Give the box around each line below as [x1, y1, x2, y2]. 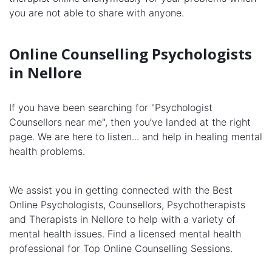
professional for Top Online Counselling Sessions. [9, 242, 233, 255]
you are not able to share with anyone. [9, 7, 184, 19]
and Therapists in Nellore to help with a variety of [9, 213, 236, 226]
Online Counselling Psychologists [9, 44, 252, 64]
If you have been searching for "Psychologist [9, 101, 212, 114]
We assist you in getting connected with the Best [9, 184, 233, 197]
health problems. [9, 145, 85, 158]
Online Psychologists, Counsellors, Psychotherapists [9, 199, 245, 211]
